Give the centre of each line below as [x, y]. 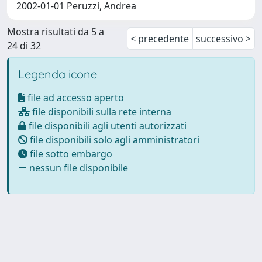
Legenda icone [58, 74]
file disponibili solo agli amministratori [113, 139]
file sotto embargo [70, 154]
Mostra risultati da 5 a [56, 31]
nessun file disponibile [77, 168]
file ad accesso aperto [75, 97]
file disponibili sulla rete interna [101, 111]
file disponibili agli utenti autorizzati [106, 125]
